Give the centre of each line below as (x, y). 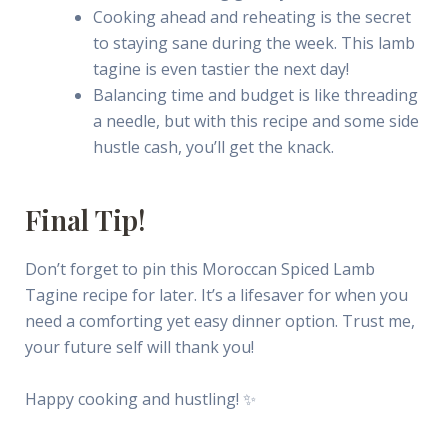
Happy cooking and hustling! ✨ (140, 398)
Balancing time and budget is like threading (255, 94)
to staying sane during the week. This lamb (253, 42)
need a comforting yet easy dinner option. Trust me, (219, 321)
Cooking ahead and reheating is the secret (251, 16)
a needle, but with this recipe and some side (255, 120)
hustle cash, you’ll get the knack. (213, 146)
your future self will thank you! (139, 347)
